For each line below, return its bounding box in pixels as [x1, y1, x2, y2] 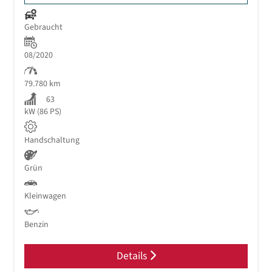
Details [116, 248, 149, 264]
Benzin [24, 218, 49, 231]
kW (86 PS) [24, 106, 61, 118]
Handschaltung [24, 134, 80, 146]
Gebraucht [24, 21, 63, 34]
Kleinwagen [24, 190, 66, 203]
